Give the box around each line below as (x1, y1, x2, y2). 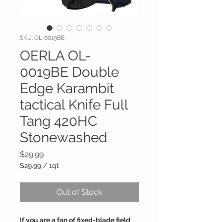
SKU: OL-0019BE (20, 34, 64, 41)
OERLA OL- (20, 48, 91, 64)
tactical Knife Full (20, 97, 128, 113)
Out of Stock (56, 187, 102, 197)
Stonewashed (20, 129, 107, 146)
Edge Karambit (20, 80, 114, 97)
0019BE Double (20, 64, 119, 80)
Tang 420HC (20, 113, 97, 129)
